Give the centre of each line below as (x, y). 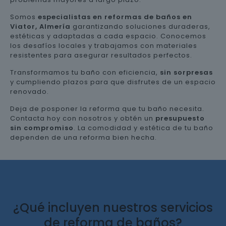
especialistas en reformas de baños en (115, 17)
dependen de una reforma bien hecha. (83, 137)
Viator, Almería (40, 26)
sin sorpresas (186, 72)
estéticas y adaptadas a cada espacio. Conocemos (108, 36)
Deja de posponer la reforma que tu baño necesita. (107, 109)
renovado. (30, 92)
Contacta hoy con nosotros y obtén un (83, 118)
